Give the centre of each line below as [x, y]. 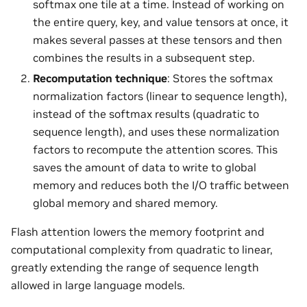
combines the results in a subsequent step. [144, 58]
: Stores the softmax [220, 78]
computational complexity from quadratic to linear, [142, 250]
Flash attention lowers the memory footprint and [138, 232]
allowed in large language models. [98, 285]
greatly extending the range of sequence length [135, 268]
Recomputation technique [100, 78]
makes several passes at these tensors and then [158, 40]
